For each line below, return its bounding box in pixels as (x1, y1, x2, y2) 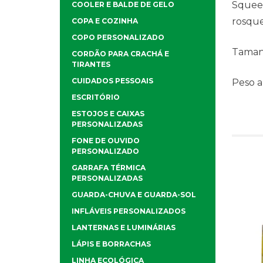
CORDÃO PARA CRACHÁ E (72, 49, 169, 59)
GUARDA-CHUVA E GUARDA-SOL (72, 190, 196, 200)
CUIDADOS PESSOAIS (72, 76, 153, 86)
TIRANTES (72, 60, 110, 69)
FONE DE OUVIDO (72, 136, 140, 146)
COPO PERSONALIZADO (72, 33, 164, 42)
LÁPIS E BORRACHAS (72, 240, 151, 249)
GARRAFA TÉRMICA (72, 163, 146, 173)
